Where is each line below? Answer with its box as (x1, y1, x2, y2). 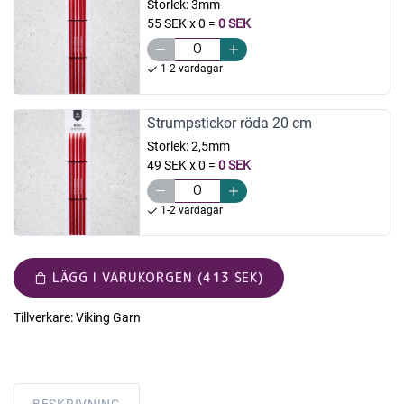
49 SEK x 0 (146, 157, 206, 172)
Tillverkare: (14, 310, 73, 326)
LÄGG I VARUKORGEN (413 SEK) (51, 269, 264, 287)
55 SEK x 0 (146, 15, 206, 31)
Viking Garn (76, 310, 141, 326)
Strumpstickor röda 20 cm (146, 114, 312, 132)
